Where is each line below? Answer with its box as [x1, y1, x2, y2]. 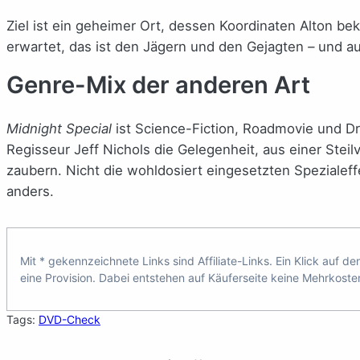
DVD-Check [39, 312, 100, 326]
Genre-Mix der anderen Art [6, 70, 310, 99]
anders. [6, 182, 54, 199]
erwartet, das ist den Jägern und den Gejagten [6, 38, 308, 55]
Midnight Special [6, 120, 112, 137]
